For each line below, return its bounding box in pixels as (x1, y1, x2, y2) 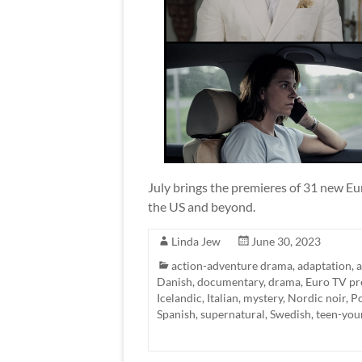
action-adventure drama (171, 258, 293, 272)
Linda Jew (171, 234, 221, 248)
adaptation (297, 258, 351, 272)
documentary (197, 274, 263, 288)
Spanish (157, 306, 196, 321)
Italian (207, 290, 238, 305)
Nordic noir (288, 290, 346, 305)
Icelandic (157, 290, 202, 305)
